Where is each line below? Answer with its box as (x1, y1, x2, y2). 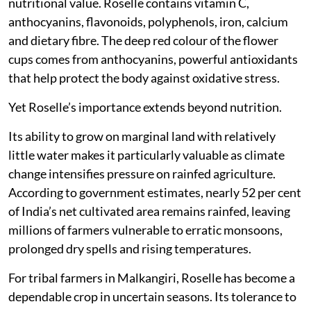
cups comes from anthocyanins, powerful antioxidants (8, 51, 298, 67)
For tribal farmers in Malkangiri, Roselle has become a (8, 270, 295, 286)
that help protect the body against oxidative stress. (8, 70, 280, 86)
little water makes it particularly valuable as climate (8, 147, 285, 163)
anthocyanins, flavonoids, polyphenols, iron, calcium (8, 14, 288, 30)
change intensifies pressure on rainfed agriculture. (8, 166, 276, 182)
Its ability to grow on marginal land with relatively (8, 128, 276, 144)
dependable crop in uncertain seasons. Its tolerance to (8, 289, 296, 305)
